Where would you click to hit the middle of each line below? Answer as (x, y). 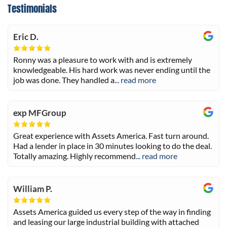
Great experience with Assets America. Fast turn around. (111, 136)
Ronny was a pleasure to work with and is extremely (103, 60)
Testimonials (32, 9)
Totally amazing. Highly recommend (74, 156)
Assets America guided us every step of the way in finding (112, 212)
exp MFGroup (40, 113)
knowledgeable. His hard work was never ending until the (112, 70)
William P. (33, 189)
